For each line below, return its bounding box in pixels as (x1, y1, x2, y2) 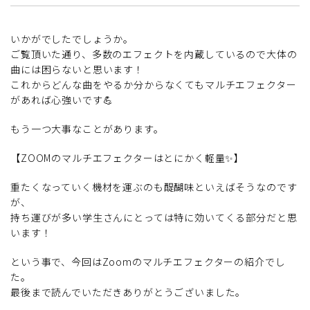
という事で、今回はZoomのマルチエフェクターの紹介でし (10, 255, 286, 269)
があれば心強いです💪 (10, 93, 113, 107)
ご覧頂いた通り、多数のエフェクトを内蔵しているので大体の (10, 47, 298, 62)
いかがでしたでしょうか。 (10, 32, 134, 46)
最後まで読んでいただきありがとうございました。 (10, 285, 246, 300)
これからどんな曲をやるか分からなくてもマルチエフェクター (10, 77, 297, 92)
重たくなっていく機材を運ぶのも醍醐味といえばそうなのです (10, 180, 298, 194)
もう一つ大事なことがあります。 (10, 122, 164, 136)
